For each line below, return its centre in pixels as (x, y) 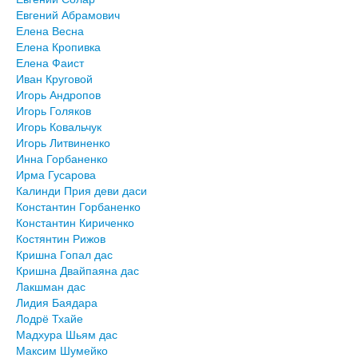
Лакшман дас (51, 286)
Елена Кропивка (58, 47)
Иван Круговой (54, 79)
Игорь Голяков (54, 111)
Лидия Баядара (57, 302)
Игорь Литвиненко (63, 143)
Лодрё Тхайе (50, 318)
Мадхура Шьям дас (67, 334)
